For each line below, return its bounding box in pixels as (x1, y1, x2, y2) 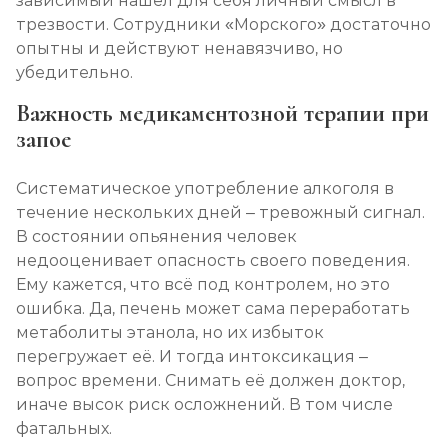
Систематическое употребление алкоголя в (16, 179, 394, 199)
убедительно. (16, 63, 133, 83)
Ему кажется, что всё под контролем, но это (16, 275, 390, 295)
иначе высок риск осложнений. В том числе (16, 395, 393, 415)
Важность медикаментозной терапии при (16, 99, 429, 129)
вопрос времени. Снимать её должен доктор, (16, 371, 405, 391)
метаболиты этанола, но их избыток (16, 323, 324, 343)
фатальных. (16, 419, 112, 439)
